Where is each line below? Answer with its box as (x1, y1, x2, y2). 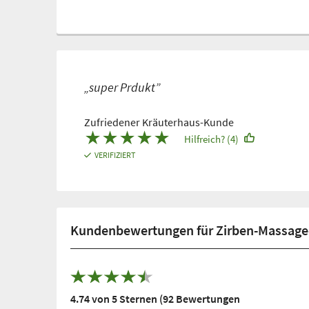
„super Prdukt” (84, 79, 160, 95)
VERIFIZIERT (94, 149, 136, 160)
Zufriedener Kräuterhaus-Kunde (84, 114, 234, 129)
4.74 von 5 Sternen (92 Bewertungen (70, 292, 240, 306)
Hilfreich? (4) (184, 132, 239, 146)
